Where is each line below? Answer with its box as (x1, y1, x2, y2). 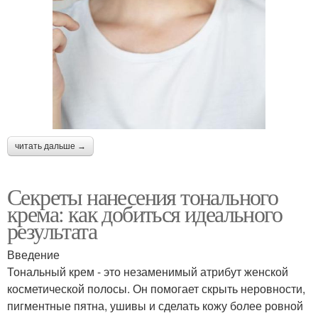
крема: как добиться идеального (7, 198, 282, 229)
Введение (7, 246, 60, 263)
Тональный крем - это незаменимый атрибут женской (7, 263, 288, 280)
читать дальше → (15, 141, 86, 151)
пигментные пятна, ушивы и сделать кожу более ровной (7, 297, 303, 314)
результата (7, 215, 97, 246)
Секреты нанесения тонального (7, 181, 278, 212)
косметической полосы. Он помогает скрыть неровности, (7, 280, 305, 297)
